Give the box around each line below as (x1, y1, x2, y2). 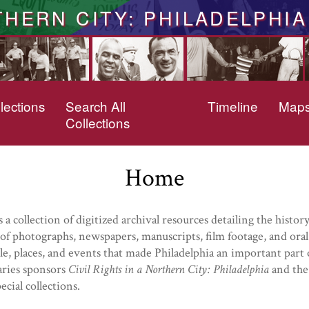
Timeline (207, 97, 258, 115)
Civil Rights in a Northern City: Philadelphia (68, 261, 269, 278)
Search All (66, 97, 126, 115)
